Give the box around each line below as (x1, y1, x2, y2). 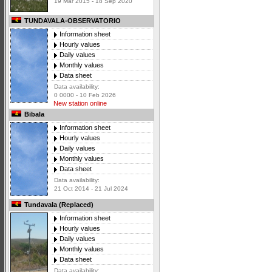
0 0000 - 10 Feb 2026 (54, 92, 116, 99)
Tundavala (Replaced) (22, 201, 93, 209)
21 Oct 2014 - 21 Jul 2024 (54, 185, 128, 192)
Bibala (22, 110, 44, 118)
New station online (52, 100, 107, 107)
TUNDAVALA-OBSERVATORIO (22, 17, 121, 25)
